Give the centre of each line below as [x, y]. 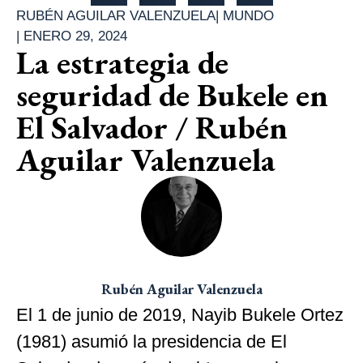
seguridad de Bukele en [172, 94]
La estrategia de [122, 62]
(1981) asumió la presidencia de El [152, 341]
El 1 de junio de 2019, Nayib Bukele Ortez [180, 314]
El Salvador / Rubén [152, 127]
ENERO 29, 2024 [75, 36]
